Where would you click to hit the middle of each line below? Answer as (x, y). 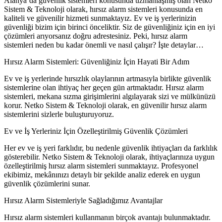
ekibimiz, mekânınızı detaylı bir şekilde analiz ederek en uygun (102, 175)
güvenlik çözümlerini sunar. (47, 184)
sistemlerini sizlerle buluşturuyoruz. (59, 114)
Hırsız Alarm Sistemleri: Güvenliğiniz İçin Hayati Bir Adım (97, 62)
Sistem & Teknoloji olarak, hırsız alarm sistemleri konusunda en (103, 9)
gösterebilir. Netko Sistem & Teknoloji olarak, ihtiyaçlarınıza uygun (109, 157)
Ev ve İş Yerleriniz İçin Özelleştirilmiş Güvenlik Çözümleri (96, 131)
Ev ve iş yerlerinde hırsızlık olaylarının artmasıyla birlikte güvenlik (108, 79)
